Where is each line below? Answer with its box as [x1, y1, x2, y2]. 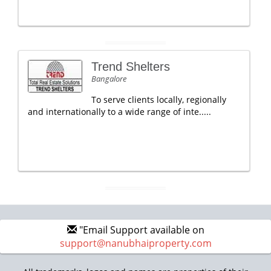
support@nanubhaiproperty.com [59, 237, 212, 250]
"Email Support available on [76, 223, 204, 237]
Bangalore [91, 73, 126, 84]
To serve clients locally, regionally [91, 94, 226, 105]
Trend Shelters [91, 60, 170, 73]
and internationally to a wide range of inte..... [28, 106, 211, 117]
